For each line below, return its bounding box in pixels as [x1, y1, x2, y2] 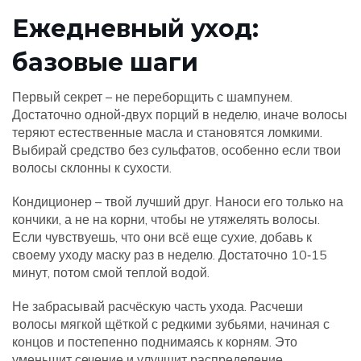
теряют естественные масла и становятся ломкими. [12, 124, 322, 140]
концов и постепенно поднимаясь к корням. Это [12, 334, 297, 350]
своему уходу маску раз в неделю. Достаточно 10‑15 [12, 247, 327, 263]
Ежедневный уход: [12, 14, 259, 44]
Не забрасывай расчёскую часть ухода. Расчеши [12, 298, 303, 314]
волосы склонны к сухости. [12, 160, 172, 176]
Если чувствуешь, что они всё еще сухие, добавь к [12, 229, 312, 245]
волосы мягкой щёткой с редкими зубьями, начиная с [12, 316, 330, 332]
